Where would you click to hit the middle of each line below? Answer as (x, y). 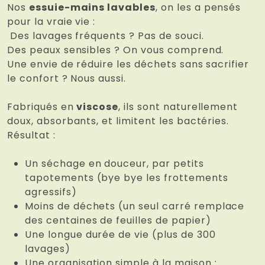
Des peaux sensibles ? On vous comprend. (116, 50)
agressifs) (51, 192)
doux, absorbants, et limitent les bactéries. (118, 121)
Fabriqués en (42, 107)
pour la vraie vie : (51, 22)
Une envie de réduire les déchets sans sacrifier (128, 64)
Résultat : (31, 135)
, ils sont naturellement (178, 107)
